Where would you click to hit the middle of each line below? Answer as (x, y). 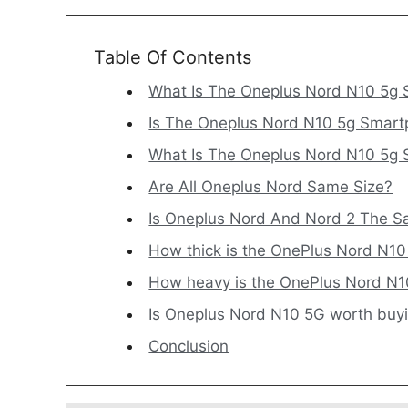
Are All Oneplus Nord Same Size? (271, 187)
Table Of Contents (173, 58)
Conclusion (189, 347)
